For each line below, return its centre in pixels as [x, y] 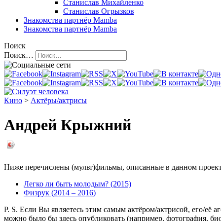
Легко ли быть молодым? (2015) [77, 184]
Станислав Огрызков [99, 11]
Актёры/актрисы [59, 101]
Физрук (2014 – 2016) [60, 193]
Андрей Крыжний [68, 125]
